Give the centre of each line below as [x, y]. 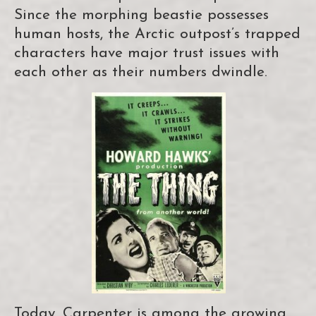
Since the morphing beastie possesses [141, 15]
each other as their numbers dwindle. [141, 72]
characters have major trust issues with [147, 53]
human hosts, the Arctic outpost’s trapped [157, 34]
